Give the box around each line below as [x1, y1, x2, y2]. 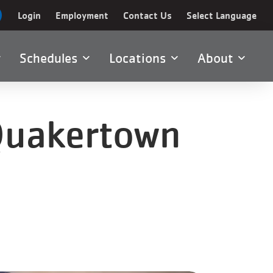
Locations [109, 50, 171, 66]
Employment [55, 9, 108, 21]
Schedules [19, 50, 83, 66]
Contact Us [123, 9, 172, 21]
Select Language [186, 9, 257, 21]
